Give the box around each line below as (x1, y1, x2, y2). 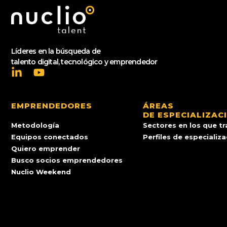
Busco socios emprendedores (11, 156, 123, 165)
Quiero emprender (11, 144, 80, 153)
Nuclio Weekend (11, 168, 71, 176)
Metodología (11, 121, 59, 130)
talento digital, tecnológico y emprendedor (11, 57, 158, 67)
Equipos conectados (11, 133, 88, 141)
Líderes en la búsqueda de (11, 47, 100, 56)
